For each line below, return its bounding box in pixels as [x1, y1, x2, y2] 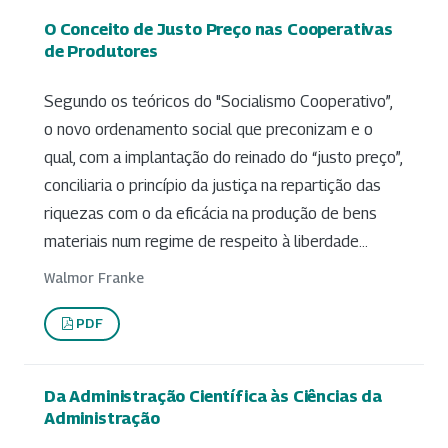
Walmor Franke [44, 268, 144, 286]
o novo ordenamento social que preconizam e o [44, 119, 373, 139]
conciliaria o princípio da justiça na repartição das [44, 175, 381, 195]
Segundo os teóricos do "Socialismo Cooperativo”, [44, 91, 392, 111]
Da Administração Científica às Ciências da [44, 385, 382, 406]
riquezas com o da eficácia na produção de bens [44, 203, 377, 223]
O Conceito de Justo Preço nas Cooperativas [44, 19, 393, 40]
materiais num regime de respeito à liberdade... [44, 231, 368, 251]
